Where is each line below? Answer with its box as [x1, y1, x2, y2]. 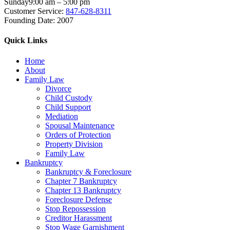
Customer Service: [4, 7, 64, 16]
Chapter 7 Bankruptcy [45, 176, 117, 185]
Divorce [45, 84, 71, 93]
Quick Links [4, 36, 47, 45]
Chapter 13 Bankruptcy [45, 185, 121, 195]
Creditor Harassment [45, 213, 112, 222]
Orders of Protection [45, 130, 111, 139]
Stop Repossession [45, 204, 106, 213]
